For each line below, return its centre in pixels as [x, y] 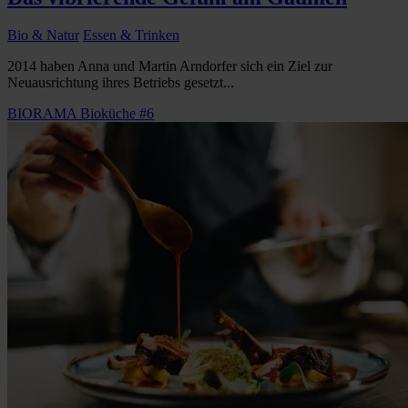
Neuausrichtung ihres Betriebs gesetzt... [121, 83]
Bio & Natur [43, 36]
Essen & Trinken [131, 36]
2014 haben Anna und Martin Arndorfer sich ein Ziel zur [170, 66]
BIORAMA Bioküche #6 [81, 114]
